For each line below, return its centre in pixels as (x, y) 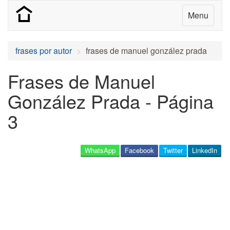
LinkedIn (205, 150)
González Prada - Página (111, 101)
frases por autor (44, 51)
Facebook (139, 150)
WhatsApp (100, 150)
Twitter (173, 150)
